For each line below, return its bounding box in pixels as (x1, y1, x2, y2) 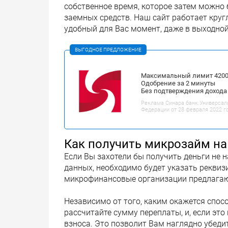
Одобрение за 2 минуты (141, 79, 215, 87)
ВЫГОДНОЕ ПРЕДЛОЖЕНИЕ (75, 47, 141, 52)
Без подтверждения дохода (141, 87, 227, 95)
